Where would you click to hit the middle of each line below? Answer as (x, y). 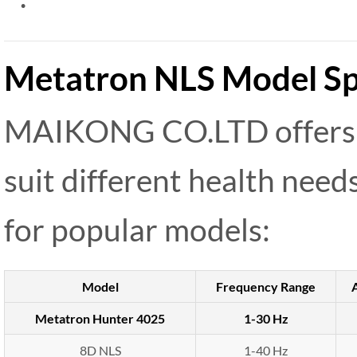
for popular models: (137, 229)
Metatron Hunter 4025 (100, 319)
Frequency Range (266, 287)
